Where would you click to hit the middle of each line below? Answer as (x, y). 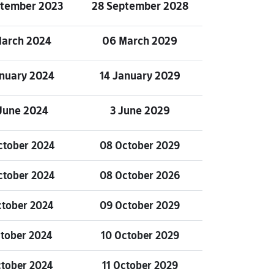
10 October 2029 (140, 235)
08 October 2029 (140, 146)
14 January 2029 (140, 76)
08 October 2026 (140, 176)
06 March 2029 (140, 41)
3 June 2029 (140, 110)
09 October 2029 (140, 206)
